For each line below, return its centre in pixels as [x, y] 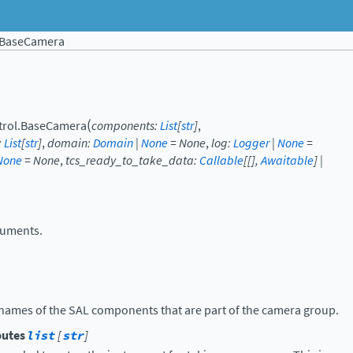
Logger [251, 143]
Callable [221, 160]
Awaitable [287, 160]
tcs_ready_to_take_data [130, 160]
